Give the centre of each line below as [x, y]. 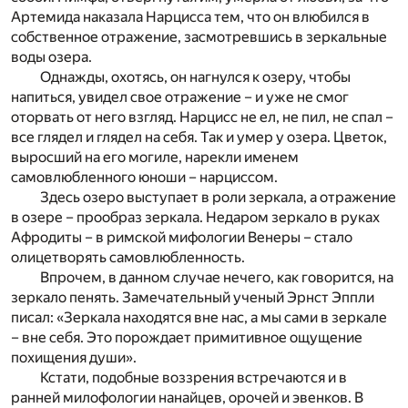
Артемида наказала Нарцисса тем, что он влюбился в [190, 17]
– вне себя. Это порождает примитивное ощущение [187, 338]
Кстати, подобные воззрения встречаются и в [194, 378]
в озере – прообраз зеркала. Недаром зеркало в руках [195, 218]
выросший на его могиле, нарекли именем [155, 158]
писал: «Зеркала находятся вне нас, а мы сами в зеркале [199, 318]
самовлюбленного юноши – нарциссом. [144, 178]
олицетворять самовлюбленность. [128, 258]
